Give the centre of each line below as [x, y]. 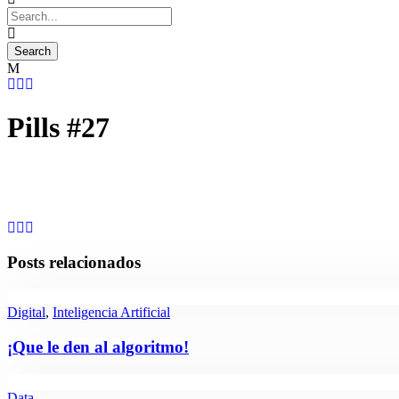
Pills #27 [58, 128]
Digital [26, 313]
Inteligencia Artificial [111, 313]
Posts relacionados [74, 262]
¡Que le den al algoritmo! [98, 347]
